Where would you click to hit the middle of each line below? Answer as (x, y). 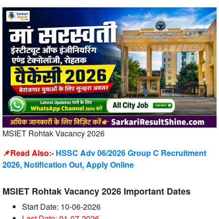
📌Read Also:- (29, 153)
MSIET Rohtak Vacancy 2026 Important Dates (97, 191)
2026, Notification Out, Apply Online (68, 165)
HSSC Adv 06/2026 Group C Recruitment (131, 153)
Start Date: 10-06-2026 (61, 207)
